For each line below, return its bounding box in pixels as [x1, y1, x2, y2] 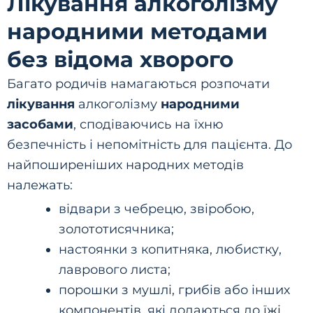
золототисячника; [58, 221, 174, 237]
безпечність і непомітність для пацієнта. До [7, 137, 292, 152]
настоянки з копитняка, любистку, [58, 242, 282, 257]
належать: [7, 177, 73, 193]
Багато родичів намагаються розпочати [7, 76, 270, 92]
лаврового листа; [58, 262, 170, 277]
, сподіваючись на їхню [73, 117, 224, 132]
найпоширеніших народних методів [7, 157, 244, 173]
